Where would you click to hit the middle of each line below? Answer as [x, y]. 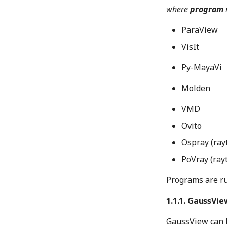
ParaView [200, 30]
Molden [196, 88]
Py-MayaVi [202, 67]
